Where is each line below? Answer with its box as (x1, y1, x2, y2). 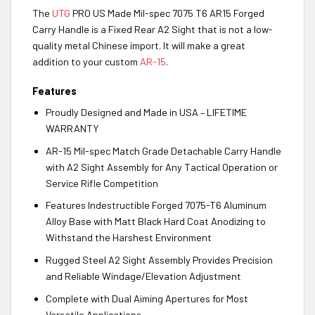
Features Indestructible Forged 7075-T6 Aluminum (45, 199, 266, 212)
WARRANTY (45, 122, 98, 135)
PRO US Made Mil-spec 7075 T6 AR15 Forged (70, 7, 264, 20)
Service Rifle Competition (45, 176, 158, 189)
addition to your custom (32, 56, 140, 68)
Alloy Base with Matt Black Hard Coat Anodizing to (45, 215, 266, 228)
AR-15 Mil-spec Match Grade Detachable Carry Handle (45, 144, 281, 157)
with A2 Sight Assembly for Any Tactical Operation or (45, 160, 278, 173)
